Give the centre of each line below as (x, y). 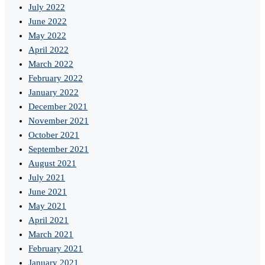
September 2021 (59, 149)
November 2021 (59, 121)
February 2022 (56, 78)
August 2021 (52, 164)
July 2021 (47, 178)
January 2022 (54, 93)
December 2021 (58, 107)
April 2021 (49, 220)
